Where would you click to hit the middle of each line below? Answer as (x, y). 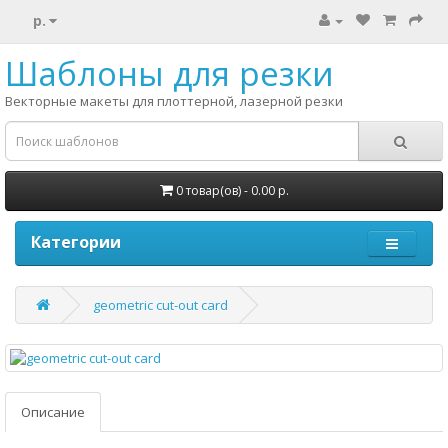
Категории (76, 242)
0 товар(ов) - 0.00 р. (232, 190)
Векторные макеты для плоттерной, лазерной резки (174, 101)
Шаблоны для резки (169, 73)
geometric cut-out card (160, 305)
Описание (53, 412)
